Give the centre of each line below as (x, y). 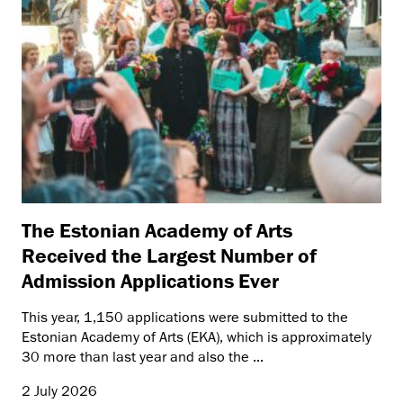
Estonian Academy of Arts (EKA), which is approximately (197, 337)
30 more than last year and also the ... (143, 357)
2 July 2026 (59, 391)
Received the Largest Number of (169, 255)
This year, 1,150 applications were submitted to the (185, 317)
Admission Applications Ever (150, 280)
